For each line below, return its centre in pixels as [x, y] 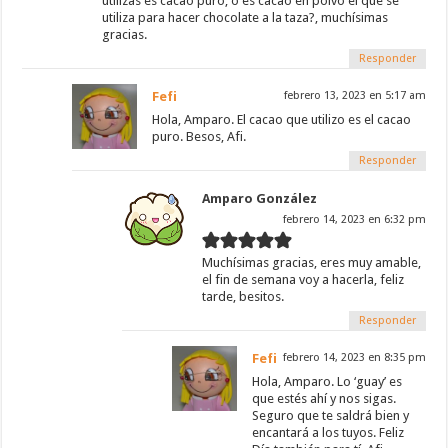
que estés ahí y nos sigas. [324, 398]
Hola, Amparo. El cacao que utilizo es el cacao [282, 119]
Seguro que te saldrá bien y [331, 415]
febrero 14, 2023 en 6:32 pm [354, 219]
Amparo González [260, 198]
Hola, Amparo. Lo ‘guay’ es [327, 381]
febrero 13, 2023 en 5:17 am [354, 95]
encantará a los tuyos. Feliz [328, 432]
